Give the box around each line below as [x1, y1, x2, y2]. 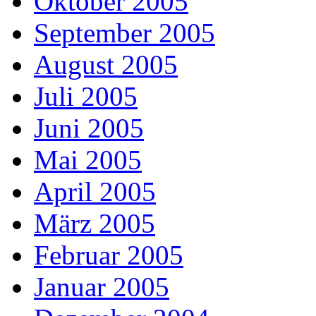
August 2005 [34, 49, 178, 80]
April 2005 [34, 176, 156, 207]
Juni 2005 [34, 113, 144, 144]
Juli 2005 [34, 81, 138, 112]
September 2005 [34, 18, 215, 49]
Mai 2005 [34, 145, 142, 176]
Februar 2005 [34, 240, 183, 271]
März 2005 [34, 208, 155, 239]
